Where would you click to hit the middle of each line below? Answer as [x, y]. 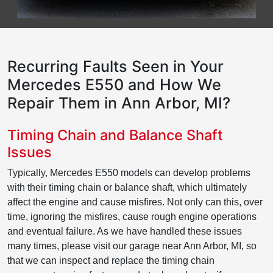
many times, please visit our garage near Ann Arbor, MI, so [132, 246]
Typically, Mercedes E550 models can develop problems [129, 173]
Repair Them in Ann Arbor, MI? [119, 103]
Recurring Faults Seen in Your [115, 67]
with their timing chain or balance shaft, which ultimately [127, 188]
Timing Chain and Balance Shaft [115, 135]
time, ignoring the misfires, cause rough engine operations [132, 217]
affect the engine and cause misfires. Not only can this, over [135, 202]
